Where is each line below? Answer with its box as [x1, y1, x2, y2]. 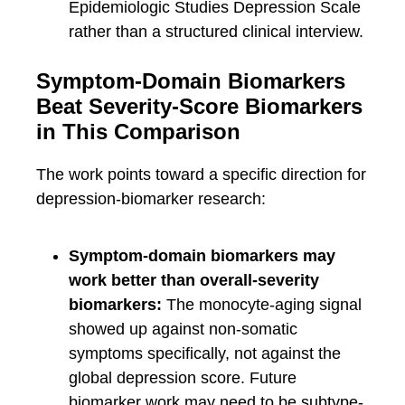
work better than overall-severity [69, 271, 319, 290]
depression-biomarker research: [36, 190, 266, 209]
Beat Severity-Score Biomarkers [36, 94, 363, 119]
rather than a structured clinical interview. [69, 23, 363, 42]
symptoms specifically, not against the [69, 344, 341, 363]
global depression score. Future [69, 369, 297, 388]
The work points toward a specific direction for [36, 165, 366, 184]
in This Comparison [36, 119, 240, 145]
